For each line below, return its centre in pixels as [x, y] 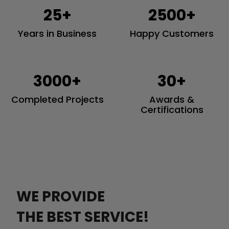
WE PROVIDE [61, 197]
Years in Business [57, 33]
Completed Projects [57, 99]
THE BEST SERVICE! [83, 217]
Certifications [172, 110]
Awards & [172, 99]
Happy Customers [172, 33]
